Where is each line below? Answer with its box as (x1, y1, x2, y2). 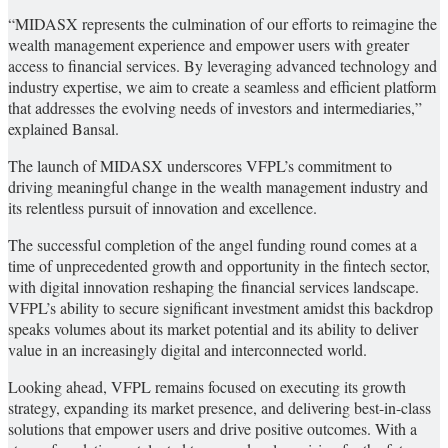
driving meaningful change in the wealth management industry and (8, 176, 428, 198)
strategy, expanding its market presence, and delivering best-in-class (8, 397, 431, 419)
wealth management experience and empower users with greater (8, 34, 409, 56)
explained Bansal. (8, 118, 119, 140)
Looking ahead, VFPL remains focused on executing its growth (8, 376, 406, 398)
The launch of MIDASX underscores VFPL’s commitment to (8, 155, 392, 177)
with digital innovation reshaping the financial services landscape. (8, 276, 419, 298)
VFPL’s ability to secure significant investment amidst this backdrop (8, 297, 433, 319)
